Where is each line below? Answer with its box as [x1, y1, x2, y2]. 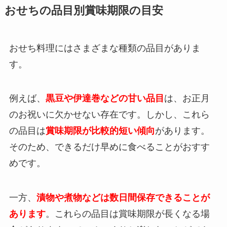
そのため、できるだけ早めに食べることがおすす [9, 142, 210, 153]
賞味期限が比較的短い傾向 [45, 126, 155, 136]
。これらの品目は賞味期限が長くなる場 [45, 209, 210, 219]
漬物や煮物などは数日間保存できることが [36, 193, 210, 203]
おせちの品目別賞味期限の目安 [4, 4, 163, 17]
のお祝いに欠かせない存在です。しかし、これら [9, 109, 210, 120]
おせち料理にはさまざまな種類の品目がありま [9, 43, 201, 53]
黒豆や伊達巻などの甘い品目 [45, 93, 164, 104]
